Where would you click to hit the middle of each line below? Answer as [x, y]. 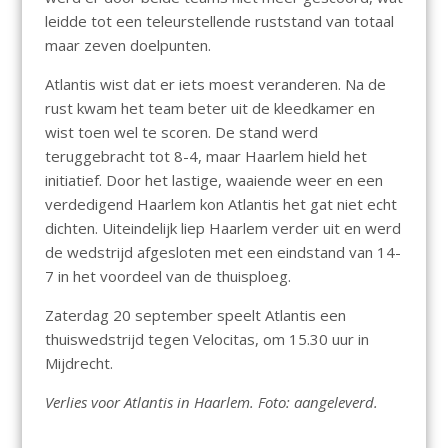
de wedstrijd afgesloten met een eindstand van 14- [222, 252]
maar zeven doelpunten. [127, 45]
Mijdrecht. [78, 363]
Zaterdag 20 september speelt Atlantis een [195, 315]
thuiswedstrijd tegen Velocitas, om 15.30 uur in [206, 339]
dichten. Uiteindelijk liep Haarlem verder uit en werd [222, 228]
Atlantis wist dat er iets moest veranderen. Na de [215, 84]
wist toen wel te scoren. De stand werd [181, 132]
